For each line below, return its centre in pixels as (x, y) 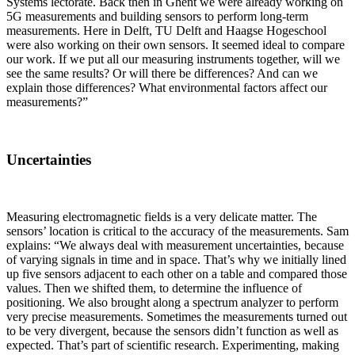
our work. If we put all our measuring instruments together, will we (173, 59)
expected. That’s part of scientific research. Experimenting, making (173, 345)
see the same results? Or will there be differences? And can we (162, 73)
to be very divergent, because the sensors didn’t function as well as (172, 331)
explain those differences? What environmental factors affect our (167, 87)
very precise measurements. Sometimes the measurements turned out (177, 317)
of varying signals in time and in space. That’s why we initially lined (176, 260)
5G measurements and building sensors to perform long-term (157, 16)
